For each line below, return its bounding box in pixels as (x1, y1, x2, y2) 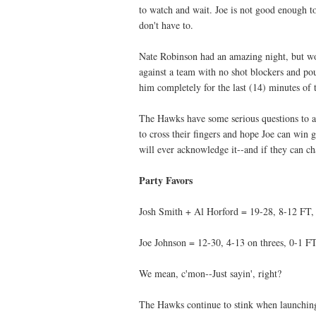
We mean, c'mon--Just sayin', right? (139, 267, 281, 281)
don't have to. (139, 18, 193, 32)
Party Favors (139, 173, 193, 188)
